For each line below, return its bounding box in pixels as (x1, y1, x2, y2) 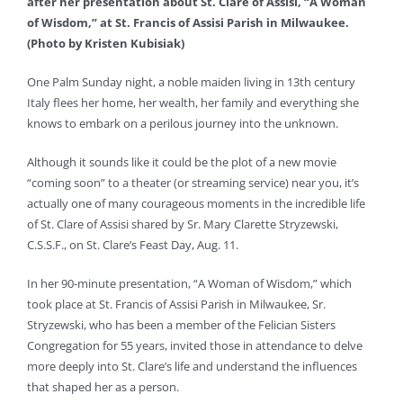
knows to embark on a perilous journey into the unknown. (27, 114, 338, 131)
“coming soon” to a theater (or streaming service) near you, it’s (27, 174, 359, 191)
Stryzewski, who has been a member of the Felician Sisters (27, 316, 336, 333)
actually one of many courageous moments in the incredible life (27, 194, 365, 211)
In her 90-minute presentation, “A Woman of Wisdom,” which (27, 274, 352, 291)
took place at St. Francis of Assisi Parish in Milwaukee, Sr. (27, 295, 326, 312)
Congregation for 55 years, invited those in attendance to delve (27, 336, 363, 354)
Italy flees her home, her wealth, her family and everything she (27, 94, 359, 111)
